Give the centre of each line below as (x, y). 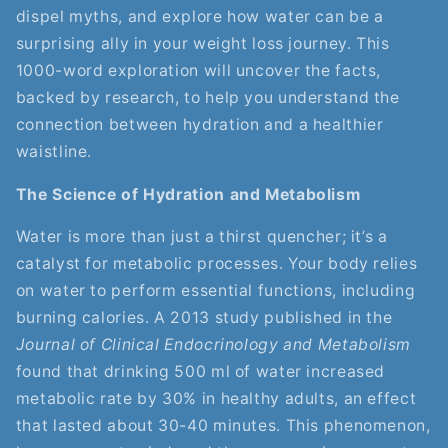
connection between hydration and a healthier (199, 124)
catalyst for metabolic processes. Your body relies (216, 264)
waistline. (54, 151)
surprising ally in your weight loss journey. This (202, 43)
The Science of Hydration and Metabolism (188, 194)
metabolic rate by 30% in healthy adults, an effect (216, 399)
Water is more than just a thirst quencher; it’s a (201, 237)
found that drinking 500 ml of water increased (200, 372)
